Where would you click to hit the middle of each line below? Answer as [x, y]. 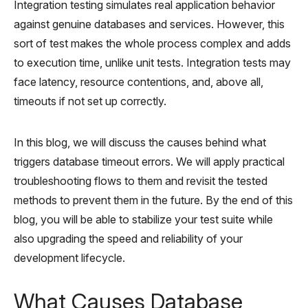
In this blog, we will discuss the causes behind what [140, 142]
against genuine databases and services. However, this [149, 24]
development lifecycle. [69, 257]
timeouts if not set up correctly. [90, 101]
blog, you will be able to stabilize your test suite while [143, 219]
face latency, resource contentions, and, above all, [139, 81]
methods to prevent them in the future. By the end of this [153, 200]
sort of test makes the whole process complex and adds [152, 43]
